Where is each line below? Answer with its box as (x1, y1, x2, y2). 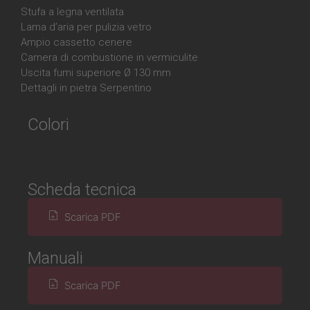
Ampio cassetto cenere (21, 36, 132, 48)
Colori (28, 115, 69, 134)
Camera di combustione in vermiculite (21, 51, 198, 64)
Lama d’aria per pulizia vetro (21, 21, 152, 33)
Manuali (28, 248, 83, 268)
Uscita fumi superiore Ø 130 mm (21, 66, 171, 79)
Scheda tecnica (28, 180, 136, 199)
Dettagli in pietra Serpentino (21, 82, 152, 94)
